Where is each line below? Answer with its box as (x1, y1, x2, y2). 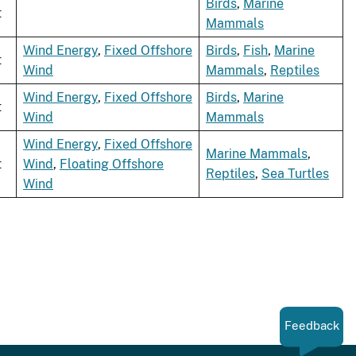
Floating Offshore (60, 157, 164, 172)
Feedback (284, 319, 339, 333)
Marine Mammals (206, 146, 308, 162)
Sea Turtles (261, 166, 329, 182)
